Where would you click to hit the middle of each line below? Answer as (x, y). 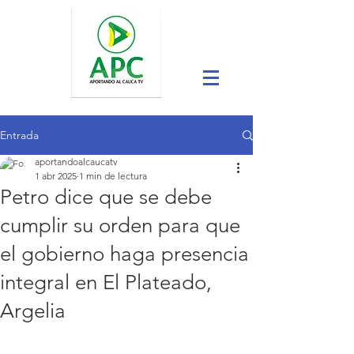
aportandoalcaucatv (76, 162)
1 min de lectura (113, 176)
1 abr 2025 (56, 176)
